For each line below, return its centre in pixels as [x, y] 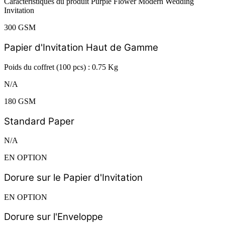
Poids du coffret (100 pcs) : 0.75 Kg [61, 67]
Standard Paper [39, 121]
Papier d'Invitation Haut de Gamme [81, 48]
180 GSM [20, 101]
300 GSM [20, 28]
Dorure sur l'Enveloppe [53, 217]
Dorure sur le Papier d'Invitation [73, 177]
